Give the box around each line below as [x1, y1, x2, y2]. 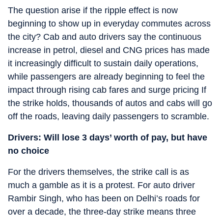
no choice [8, 146, 49, 156]
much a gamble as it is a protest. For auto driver [8, 180, 195, 190]
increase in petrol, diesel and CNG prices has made [8, 45, 210, 55]
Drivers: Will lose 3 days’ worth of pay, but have [8, 133, 207, 142]
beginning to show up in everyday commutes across [8, 19, 211, 28]
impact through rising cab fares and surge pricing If [8, 85, 206, 95]
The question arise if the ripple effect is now [8, 5, 178, 15]
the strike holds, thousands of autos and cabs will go [8, 98, 212, 108]
